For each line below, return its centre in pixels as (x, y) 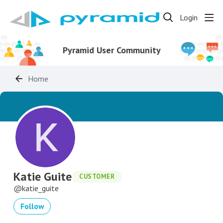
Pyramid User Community (111, 50)
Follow (32, 206)
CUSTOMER (97, 176)
